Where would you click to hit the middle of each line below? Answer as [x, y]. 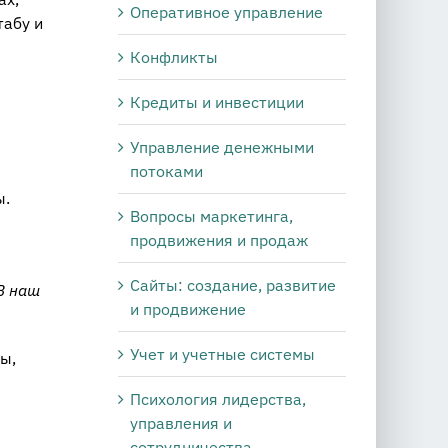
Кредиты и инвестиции [217, 101]
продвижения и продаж [219, 239]
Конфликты [174, 56]
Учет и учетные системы [222, 353]
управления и [181, 422]
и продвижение [188, 308]
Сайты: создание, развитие [233, 284]
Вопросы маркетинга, [211, 215]
